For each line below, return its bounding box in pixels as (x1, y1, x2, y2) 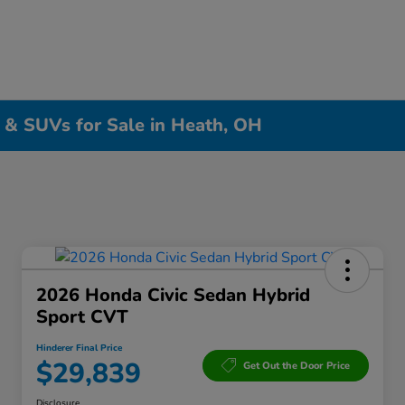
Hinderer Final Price (36, 342, 122, 355)
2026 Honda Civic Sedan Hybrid (36, 283, 310, 308)
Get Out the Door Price (243, 358, 350, 372)
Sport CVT (36, 305, 128, 330)
